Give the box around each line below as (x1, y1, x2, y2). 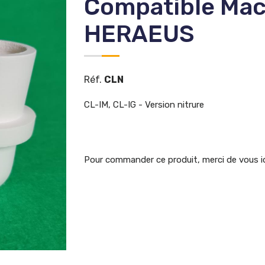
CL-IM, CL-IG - (83, 99, 145, 110)
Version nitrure (144, 99, 204, 110)
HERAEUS (83, 20, 194, 48)
